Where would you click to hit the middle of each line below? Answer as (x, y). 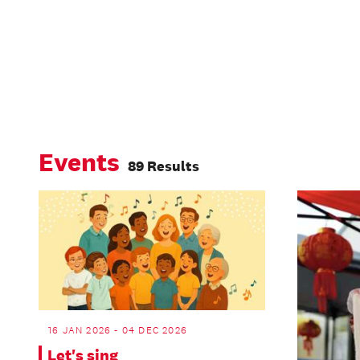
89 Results (164, 167)
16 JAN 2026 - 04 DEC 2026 (118, 330)
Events (79, 163)
